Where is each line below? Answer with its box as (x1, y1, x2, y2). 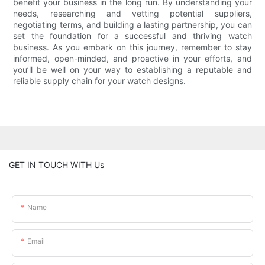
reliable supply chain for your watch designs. (13, 76, 186, 86)
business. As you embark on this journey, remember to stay (13, 42, 252, 53)
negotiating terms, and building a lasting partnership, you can (13, 20, 252, 30)
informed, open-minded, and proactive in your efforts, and (13, 53, 252, 64)
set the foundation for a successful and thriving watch (13, 31, 252, 41)
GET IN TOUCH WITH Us (9, 159, 104, 170)
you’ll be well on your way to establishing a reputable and (13, 64, 252, 75)
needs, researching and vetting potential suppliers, (13, 8, 252, 19)
